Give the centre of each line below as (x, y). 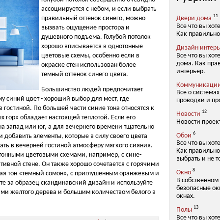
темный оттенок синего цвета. (85, 75)
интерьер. (191, 71)
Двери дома (194, 18)
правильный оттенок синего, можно (93, 19)
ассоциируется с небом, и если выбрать (99, 9)
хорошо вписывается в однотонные (92, 47)
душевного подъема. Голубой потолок (96, 37)
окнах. (186, 196)
